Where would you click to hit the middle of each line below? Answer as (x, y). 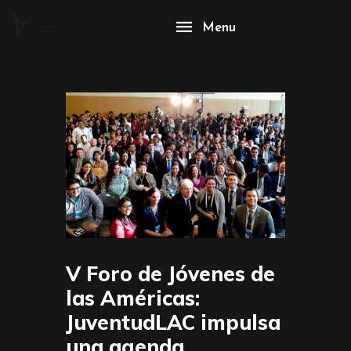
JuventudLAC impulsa (173, 322)
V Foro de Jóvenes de (170, 273)
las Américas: (133, 298)
